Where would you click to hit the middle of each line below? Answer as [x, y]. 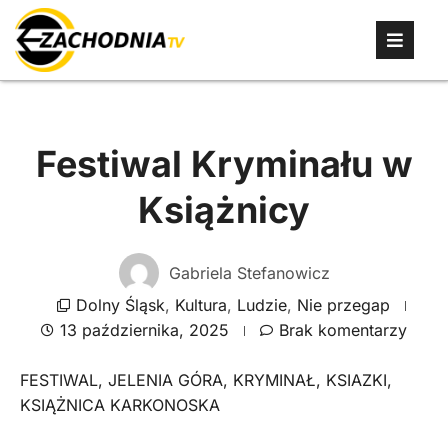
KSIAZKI [356, 380]
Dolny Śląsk [120, 305]
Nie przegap [343, 305]
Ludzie [262, 305]
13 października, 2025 [144, 330]
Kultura [201, 305]
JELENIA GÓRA [165, 380]
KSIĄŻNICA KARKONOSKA [120, 405]
